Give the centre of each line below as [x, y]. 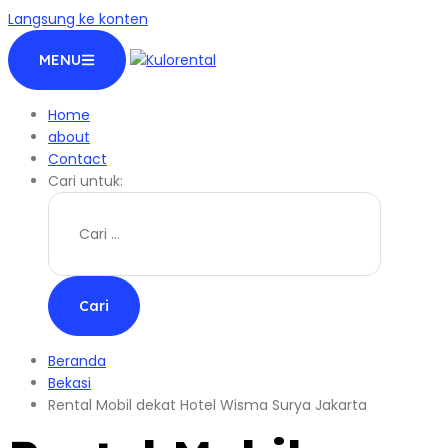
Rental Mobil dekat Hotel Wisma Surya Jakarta [207, 405]
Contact [77, 159]
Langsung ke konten [78, 19]
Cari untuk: [85, 181]
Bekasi [69, 383]
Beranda [77, 361]
